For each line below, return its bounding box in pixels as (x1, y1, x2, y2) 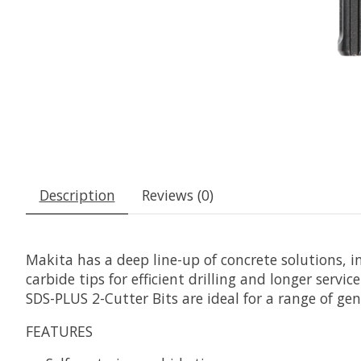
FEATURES (26, 321, 93, 341)
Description (39, 185, 115, 205)
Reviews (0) (141, 185, 214, 205)
